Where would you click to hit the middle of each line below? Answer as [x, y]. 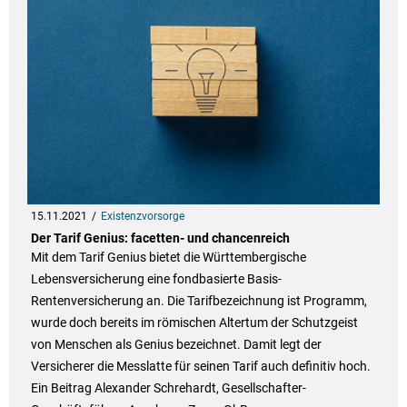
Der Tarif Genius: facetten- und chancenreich [160, 238]
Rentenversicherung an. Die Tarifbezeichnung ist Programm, [199, 301]
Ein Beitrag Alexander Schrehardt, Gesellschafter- [168, 388]
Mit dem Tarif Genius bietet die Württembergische [168, 258]
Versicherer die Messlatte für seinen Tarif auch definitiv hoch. [200, 367]
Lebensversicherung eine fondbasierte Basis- [156, 279]
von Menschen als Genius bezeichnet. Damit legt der [176, 345]
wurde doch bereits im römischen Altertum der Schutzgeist [194, 323]
